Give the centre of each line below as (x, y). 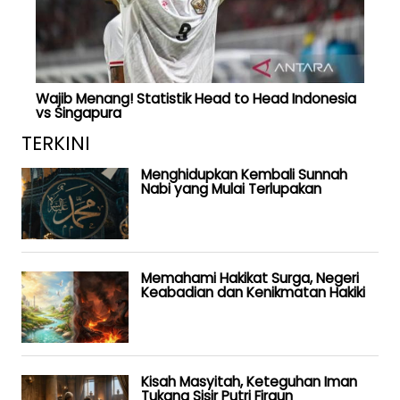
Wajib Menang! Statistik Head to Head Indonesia (196, 99)
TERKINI (56, 143)
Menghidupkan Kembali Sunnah (244, 174)
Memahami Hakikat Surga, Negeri (250, 278)
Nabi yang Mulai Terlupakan (231, 188)
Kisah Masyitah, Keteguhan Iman (249, 381)
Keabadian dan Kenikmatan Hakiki (253, 292)
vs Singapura (79, 113)
